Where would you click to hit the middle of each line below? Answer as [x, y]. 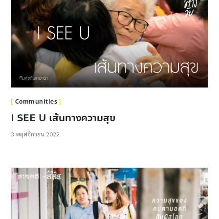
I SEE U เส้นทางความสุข [63, 118]
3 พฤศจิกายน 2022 [35, 134]
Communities [36, 102]
